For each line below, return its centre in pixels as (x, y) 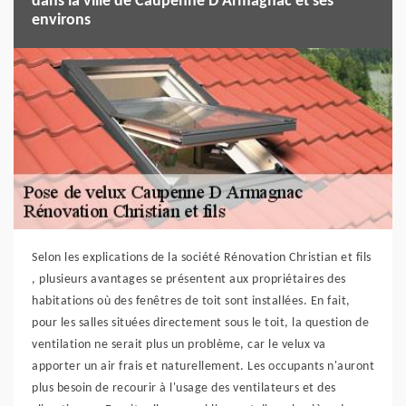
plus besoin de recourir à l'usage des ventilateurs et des (184, 388)
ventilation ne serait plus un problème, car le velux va (179, 344)
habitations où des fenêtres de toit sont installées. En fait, (191, 301)
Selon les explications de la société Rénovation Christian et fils (202, 257)
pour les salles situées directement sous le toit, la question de (200, 323)
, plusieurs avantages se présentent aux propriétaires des (189, 279)
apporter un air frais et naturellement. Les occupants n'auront (203, 366)
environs (61, 20)
